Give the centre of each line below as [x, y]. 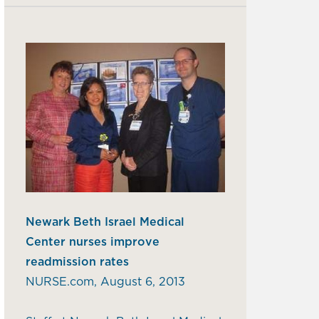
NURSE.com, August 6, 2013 [106, 282]
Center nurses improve [93, 242]
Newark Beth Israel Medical [105, 222]
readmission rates [78, 262]
